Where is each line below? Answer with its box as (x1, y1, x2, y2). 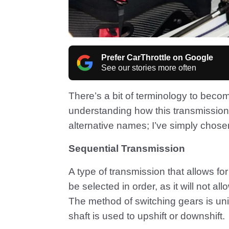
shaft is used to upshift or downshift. (68, 210, 225, 221)
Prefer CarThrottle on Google (101, 53, 213, 62)
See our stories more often (101, 63, 196, 72)
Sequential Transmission (68, 143, 185, 154)
